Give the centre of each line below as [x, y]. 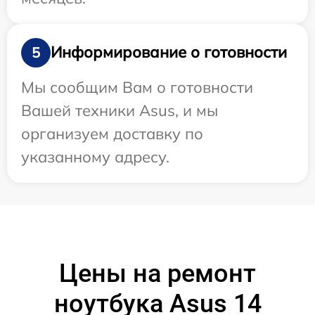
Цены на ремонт [157, 273]
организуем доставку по [112, 133]
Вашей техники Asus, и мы [120, 110]
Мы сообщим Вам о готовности [137, 87]
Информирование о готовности [169, 52]
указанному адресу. [95, 156]
